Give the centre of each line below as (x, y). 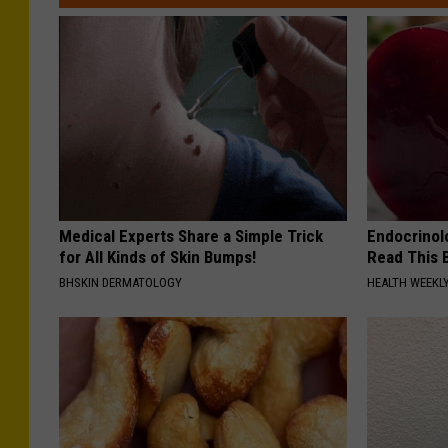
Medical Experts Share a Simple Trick (191, 235)
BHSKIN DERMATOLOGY (120, 282)
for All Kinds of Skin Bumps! (157, 256)
